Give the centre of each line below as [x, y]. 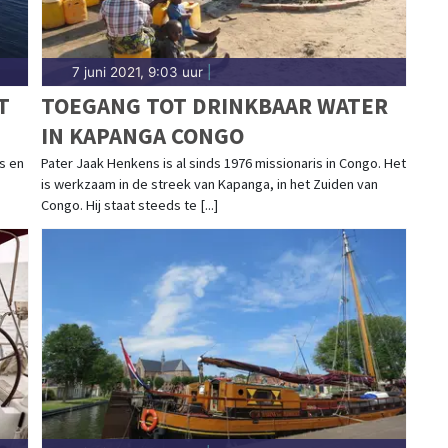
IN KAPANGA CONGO [142, 135]
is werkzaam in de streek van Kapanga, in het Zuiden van [209, 183]
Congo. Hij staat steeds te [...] [129, 204]
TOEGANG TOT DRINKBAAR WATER [214, 105]
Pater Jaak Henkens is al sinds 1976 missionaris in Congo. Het [223, 162]
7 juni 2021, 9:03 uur [137, 71]
